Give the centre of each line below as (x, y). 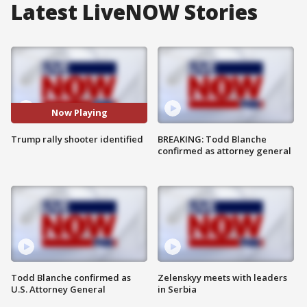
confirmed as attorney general (224, 150)
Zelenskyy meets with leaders (222, 278)
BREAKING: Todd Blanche (212, 139)
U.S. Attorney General (58, 290)
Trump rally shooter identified (77, 139)
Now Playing (79, 113)
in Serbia (177, 290)
